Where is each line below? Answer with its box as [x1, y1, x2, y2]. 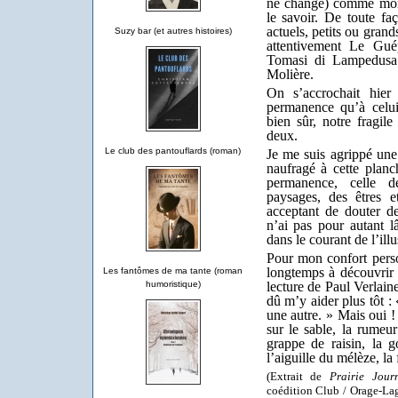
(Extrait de [266, 369, 330, 383]
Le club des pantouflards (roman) [105, 146, 241, 155]
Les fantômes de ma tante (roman [103, 266, 243, 275]
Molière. [266, 66, 317, 82]
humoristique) [145, 279, 201, 289]
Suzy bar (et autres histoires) [114, 26, 232, 36]
